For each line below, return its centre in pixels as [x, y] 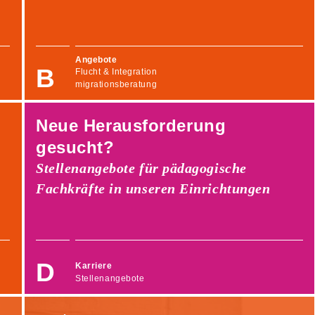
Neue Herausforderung [131, 125]
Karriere [94, 266]
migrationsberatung [116, 84]
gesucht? [75, 147]
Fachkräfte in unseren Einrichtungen [153, 188]
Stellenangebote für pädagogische [141, 168]
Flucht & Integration [116, 72]
